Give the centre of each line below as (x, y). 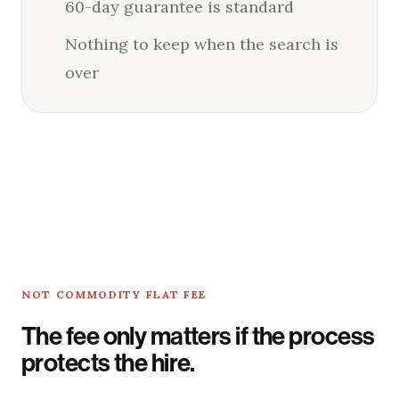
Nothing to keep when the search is (202, 44)
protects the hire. (108, 362)
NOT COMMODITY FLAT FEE (114, 294)
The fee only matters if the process (198, 336)
